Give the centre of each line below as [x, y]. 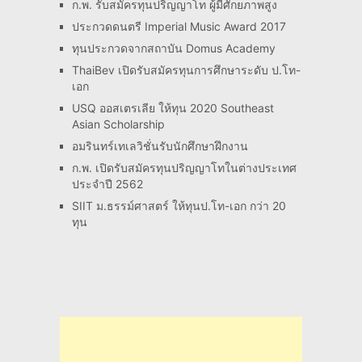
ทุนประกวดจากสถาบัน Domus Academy [173, 48]
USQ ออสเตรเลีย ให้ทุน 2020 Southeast [173, 107]
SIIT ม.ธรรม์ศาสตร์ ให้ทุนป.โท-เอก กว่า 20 [179, 205]
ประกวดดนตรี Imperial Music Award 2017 [179, 26]
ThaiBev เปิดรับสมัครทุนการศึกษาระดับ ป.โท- [186, 69]
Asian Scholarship [118, 124]
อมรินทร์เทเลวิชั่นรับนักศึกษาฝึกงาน [160, 145]
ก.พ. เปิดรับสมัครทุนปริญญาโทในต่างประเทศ [184, 167]
